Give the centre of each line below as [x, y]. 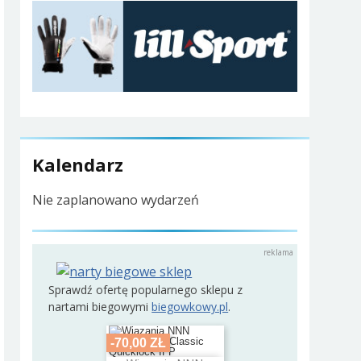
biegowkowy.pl [190, 306]
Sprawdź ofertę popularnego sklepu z [146, 289]
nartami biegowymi [100, 306]
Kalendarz [78, 165]
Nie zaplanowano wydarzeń [116, 200]
